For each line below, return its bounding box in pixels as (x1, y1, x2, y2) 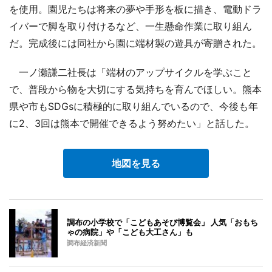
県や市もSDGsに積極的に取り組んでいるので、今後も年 (9, 100, 258, 112)
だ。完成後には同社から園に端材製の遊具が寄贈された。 (9, 36, 262, 49)
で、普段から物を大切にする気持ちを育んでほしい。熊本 (9, 83, 262, 95)
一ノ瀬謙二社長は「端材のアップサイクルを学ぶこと (9, 66, 252, 78)
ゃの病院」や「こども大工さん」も (67, 226, 193, 237)
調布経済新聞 (67, 239, 107, 247)
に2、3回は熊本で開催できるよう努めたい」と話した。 (9, 117, 254, 129)
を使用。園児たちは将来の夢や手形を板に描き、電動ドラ (9, 2, 262, 15)
